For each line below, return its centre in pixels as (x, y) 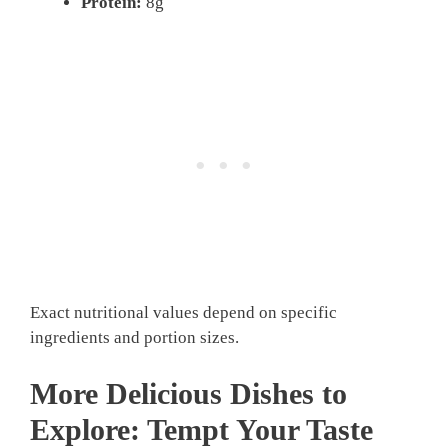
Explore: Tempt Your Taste (201, 429)
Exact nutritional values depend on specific (183, 312)
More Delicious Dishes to (188, 393)
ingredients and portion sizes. (134, 337)
